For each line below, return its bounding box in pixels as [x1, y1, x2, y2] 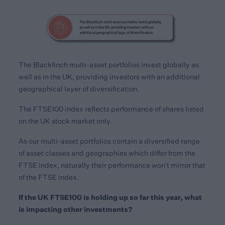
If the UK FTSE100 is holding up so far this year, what [19, 192, 202, 201]
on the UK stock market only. [19, 117, 113, 125]
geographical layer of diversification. [19, 84, 140, 93]
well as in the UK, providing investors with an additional [19, 72, 200, 81]
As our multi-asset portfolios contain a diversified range [19, 137, 200, 145]
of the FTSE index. [19, 173, 79, 181]
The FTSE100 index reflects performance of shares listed [19, 104, 204, 113]
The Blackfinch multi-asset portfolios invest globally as [19, 60, 199, 69]
